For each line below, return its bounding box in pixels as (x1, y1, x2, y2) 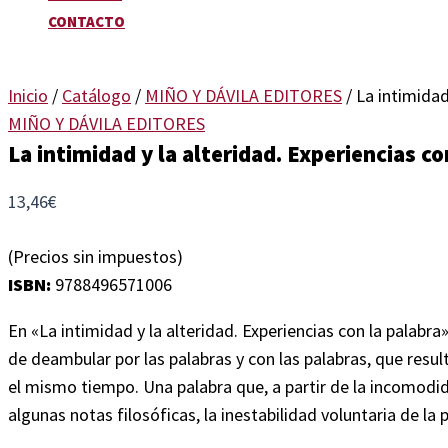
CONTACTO (48, 12, 125, 31)
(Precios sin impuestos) (8, 245, 183, 268)
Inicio (8, 84, 48, 107)
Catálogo (62, 84, 131, 107)
